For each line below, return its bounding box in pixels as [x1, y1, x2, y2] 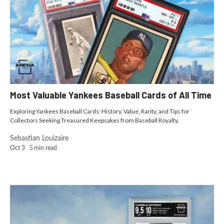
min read [34, 143, 57, 151]
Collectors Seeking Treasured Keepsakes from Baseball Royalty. [10, 116, 179, 124]
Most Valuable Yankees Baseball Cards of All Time [10, 89, 211, 100]
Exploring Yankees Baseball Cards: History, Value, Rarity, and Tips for [10, 107, 189, 115]
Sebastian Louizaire [10, 133, 68, 142]
